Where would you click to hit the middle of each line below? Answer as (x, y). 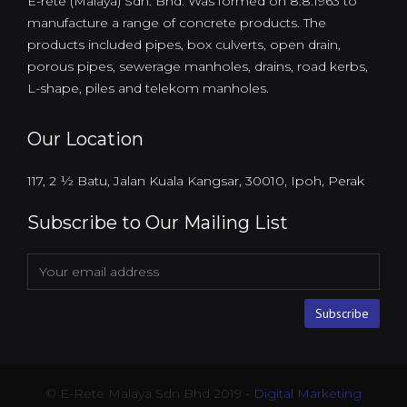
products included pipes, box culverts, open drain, (184, 45)
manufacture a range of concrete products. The (177, 23)
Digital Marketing (308, 394)
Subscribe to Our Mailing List (158, 223)
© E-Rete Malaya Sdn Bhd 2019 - (149, 394)
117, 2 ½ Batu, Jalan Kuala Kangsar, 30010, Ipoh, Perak (196, 181)
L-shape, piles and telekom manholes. (148, 89)
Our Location (85, 139)
